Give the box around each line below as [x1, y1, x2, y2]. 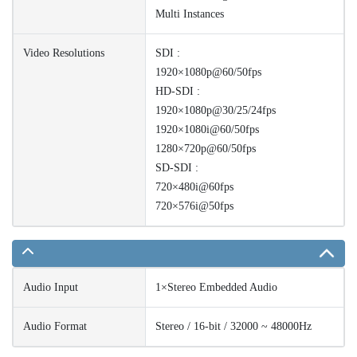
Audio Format [23, 320, 87, 333]
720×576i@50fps [155, 200, 233, 213]
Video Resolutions [23, 47, 104, 60]
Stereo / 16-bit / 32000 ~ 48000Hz [155, 320, 312, 333]
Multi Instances [155, 8, 224, 21]
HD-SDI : [155, 85, 200, 98]
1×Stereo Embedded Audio [155, 281, 277, 294]
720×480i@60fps [155, 181, 233, 194]
